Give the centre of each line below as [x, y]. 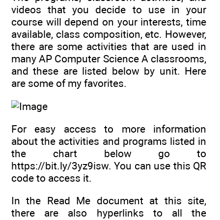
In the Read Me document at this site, [109, 201]
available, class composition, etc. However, [109, 34]
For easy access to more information [109, 129]
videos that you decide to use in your [109, 10]
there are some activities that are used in [109, 47]
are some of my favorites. [69, 83]
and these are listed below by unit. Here [109, 71]
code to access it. [52, 178]
